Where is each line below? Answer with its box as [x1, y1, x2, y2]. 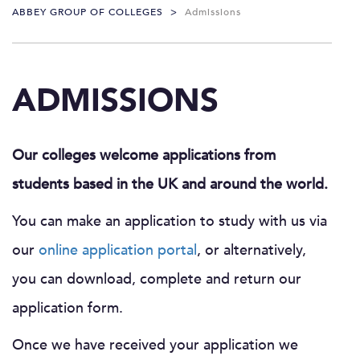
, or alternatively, [197, 239, 306, 260]
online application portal [39, 239, 197, 260]
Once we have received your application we [12, 334, 298, 355]
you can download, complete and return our [12, 268, 301, 289]
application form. [12, 297, 123, 318]
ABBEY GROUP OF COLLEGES [12, 6, 163, 18]
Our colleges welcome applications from [12, 145, 276, 166]
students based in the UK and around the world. [12, 174, 328, 194]
